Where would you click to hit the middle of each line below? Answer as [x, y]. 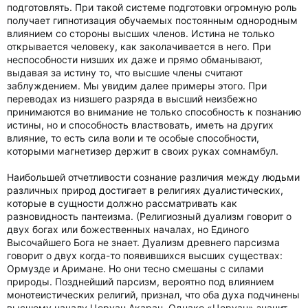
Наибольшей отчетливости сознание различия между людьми [153, 177]
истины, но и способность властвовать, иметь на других [140, 125]
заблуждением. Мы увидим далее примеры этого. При [137, 86]
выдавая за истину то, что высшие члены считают [125, 73]
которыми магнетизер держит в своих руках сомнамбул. [143, 151]
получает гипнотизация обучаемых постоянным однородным [152, 20]
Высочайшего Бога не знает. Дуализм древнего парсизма [143, 242]
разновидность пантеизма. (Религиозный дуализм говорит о [149, 216]
